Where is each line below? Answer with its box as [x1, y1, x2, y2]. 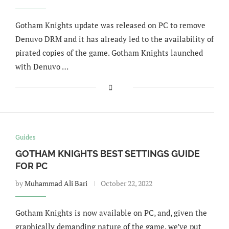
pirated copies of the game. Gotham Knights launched [15, 48, 203, 58]
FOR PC [15, 161, 48, 171]
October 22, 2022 [100, 178, 152, 188]
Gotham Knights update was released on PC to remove [15, 20, 205, 30]
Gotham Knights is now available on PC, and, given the [15, 208, 207, 218]
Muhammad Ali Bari [24, 178, 87, 188]
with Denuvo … [15, 61, 68, 72]
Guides [15, 132, 36, 142]
